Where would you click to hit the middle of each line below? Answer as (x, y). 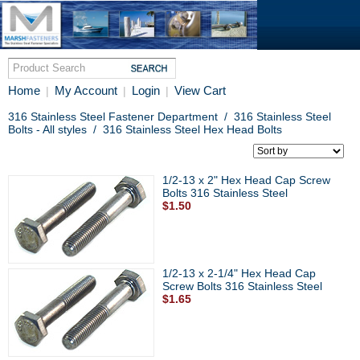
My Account (86, 90)
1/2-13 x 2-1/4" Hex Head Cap (239, 273)
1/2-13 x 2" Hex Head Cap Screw (246, 180)
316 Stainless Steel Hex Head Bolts (192, 129)
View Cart (200, 90)
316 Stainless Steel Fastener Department (113, 117)
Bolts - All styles (47, 129)
